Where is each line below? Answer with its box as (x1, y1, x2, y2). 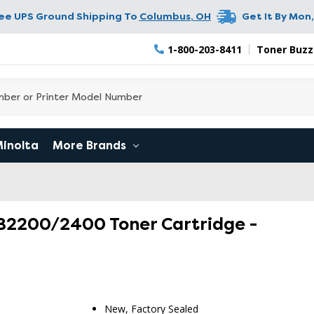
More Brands (53, 137, 129, 153)
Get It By (241, 9, 287, 22)
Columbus (139, 9, 191, 22)
